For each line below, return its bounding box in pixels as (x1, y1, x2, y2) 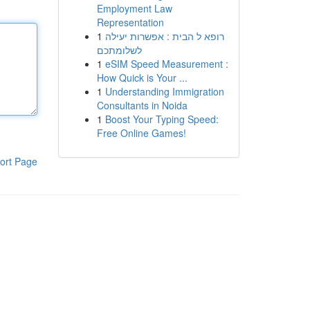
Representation (96, 15, 164, 29)
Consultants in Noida (96, 98, 188, 112)
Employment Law (96, 1, 172, 15)
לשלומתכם (96, 43, 142, 57)
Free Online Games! (96, 126, 186, 140)
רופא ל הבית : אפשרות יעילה (104, 29, 224, 43)
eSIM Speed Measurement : (104, 57, 228, 71)
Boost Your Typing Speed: (104, 112, 219, 126)
